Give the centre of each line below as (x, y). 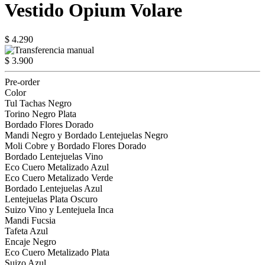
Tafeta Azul (26, 231)
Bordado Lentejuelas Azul (54, 188)
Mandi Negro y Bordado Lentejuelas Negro (86, 135)
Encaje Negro (30, 241)
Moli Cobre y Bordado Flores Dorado (75, 146)
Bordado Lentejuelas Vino (54, 156)
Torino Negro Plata (41, 114)
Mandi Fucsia (30, 220)
